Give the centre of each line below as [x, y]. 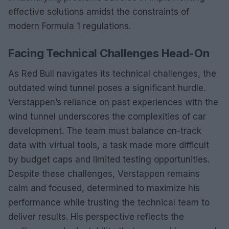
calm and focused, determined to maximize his [104, 188]
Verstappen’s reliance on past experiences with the [113, 102]
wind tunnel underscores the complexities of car [107, 116]
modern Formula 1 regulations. [70, 26]
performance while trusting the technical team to [109, 202]
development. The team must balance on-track [105, 131]
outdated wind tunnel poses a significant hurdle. [107, 88]
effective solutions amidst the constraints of [99, 12]
